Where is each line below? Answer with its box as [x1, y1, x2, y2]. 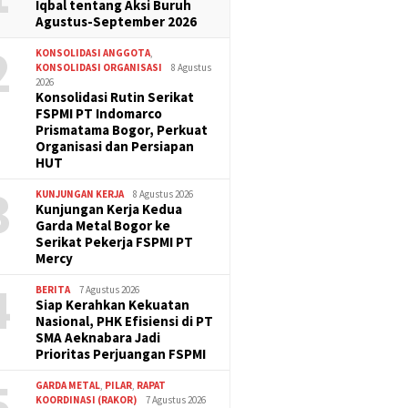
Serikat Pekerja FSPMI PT [36, 232, 194, 250]
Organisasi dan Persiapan [36, 137, 195, 155]
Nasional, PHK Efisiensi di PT [36, 311, 214, 330]
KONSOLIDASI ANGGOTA [36, 46, 151, 59]
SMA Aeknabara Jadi [36, 328, 161, 346]
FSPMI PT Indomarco [36, 104, 163, 122]
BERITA [36, 282, 71, 296]
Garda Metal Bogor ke [36, 216, 171, 234]
